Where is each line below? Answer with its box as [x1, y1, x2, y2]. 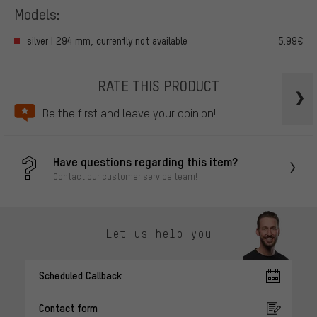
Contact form [39, 301, 98, 316]
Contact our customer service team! [53, 170, 197, 182]
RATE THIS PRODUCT [98, 75, 219, 95]
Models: [14, 4, 60, 23]
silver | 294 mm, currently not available [27, 34, 188, 47]
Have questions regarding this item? [53, 153, 238, 169]
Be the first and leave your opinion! [42, 105, 216, 121]
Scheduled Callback [39, 268, 122, 283]
